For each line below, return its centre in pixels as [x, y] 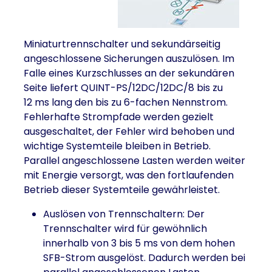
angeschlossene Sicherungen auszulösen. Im [129, 59]
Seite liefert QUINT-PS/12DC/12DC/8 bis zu [123, 88]
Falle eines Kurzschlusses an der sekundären [129, 73]
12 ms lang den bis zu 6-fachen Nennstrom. [126, 103]
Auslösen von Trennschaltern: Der [124, 214]
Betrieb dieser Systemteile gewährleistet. [122, 190]
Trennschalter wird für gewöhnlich [125, 229]
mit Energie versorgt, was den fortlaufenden [129, 175]
